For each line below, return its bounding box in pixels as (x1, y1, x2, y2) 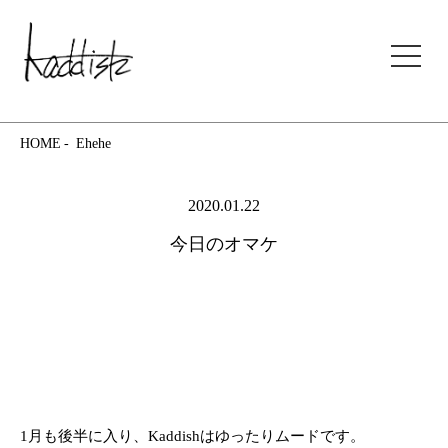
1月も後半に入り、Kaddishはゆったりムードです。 (20, 428, 365, 444)
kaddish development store (134, 22, 432, 52)
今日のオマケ (170, 234, 278, 254)
